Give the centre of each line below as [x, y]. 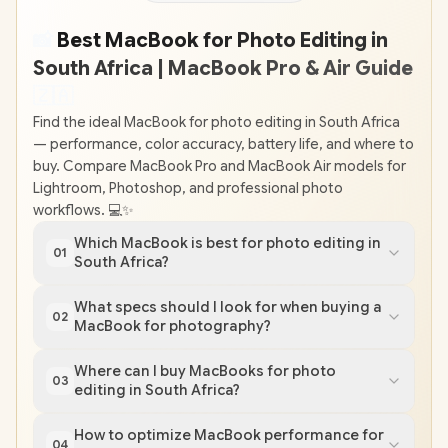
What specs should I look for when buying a [228, 307]
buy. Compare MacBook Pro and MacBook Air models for [219, 166]
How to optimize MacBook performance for [229, 435]
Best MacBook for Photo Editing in [220, 40]
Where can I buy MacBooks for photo [205, 371]
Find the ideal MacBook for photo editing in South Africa [216, 122]
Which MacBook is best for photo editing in [227, 243]
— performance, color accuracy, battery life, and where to [223, 144]
